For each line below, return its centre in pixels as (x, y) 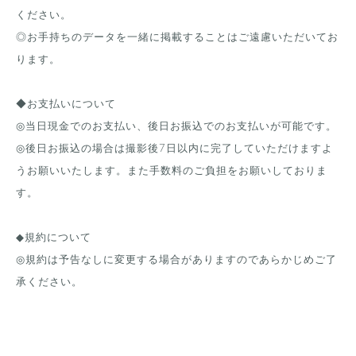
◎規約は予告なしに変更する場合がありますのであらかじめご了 (176, 259)
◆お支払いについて (66, 103)
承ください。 (49, 281)
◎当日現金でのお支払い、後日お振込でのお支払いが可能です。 (176, 126)
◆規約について (54, 237)
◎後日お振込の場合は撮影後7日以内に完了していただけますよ (174, 148)
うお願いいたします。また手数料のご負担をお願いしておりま (172, 170)
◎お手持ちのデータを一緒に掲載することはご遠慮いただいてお (177, 37)
